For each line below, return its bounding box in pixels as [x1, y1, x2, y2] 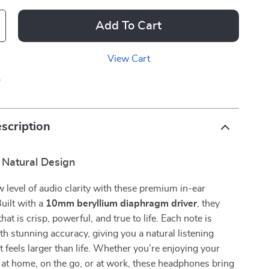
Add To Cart [95, 20, 162, 32]
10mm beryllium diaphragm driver [46, 199, 198, 208]
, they [197, 199, 220, 208]
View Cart [107, 54, 150, 64]
